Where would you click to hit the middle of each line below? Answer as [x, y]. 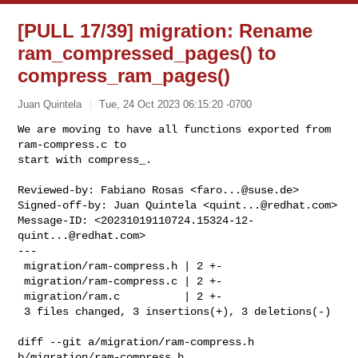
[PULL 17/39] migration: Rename [165, 31]
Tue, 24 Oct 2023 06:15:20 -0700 [176, 104]
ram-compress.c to [72, 144]
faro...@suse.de [245, 190]
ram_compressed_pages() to [147, 53]
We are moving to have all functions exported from [175, 129]
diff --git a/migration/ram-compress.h [136, 342]
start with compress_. [85, 159]
